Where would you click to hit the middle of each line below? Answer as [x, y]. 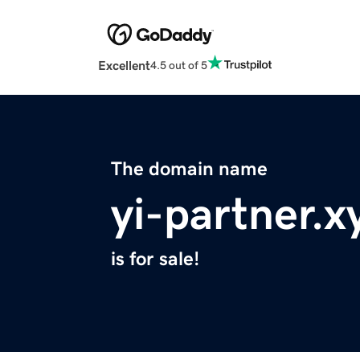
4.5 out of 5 [179, 65]
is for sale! [155, 259]
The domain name [189, 169]
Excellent [124, 65]
